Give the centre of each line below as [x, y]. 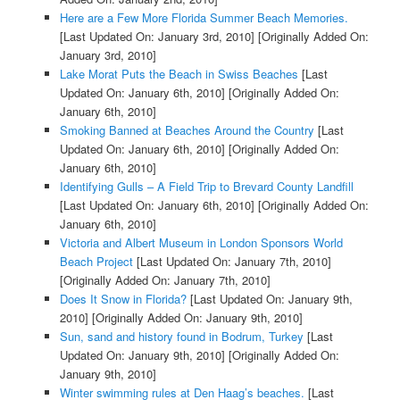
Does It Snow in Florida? [123, 299]
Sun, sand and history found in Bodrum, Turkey [181, 337]
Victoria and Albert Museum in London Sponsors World [201, 243]
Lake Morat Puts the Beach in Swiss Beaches [179, 74]
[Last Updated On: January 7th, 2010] [232, 262]
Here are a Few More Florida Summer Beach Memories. [204, 18]
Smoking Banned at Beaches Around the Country [187, 130]
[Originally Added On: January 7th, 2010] [165, 280]
